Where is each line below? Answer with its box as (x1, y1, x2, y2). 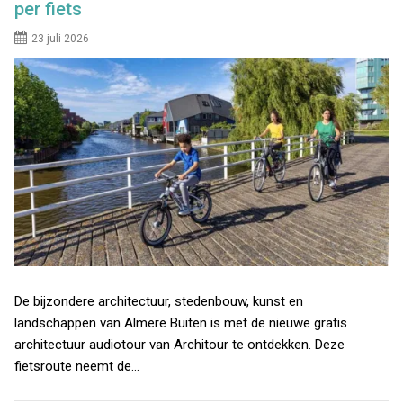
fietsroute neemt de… (14, 358, 140, 375)
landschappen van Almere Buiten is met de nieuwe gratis (14, 315, 348, 332)
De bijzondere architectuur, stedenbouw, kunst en (14, 293, 304, 310)
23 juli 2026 (31, 31, 90, 45)
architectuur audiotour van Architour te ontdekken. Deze (14, 336, 345, 354)
